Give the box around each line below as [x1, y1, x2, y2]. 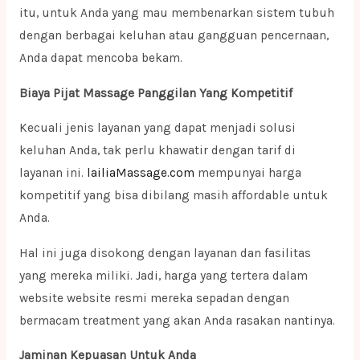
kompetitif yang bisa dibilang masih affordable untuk [18, 188, 328, 203]
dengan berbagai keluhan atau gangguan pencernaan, [18, 28, 329, 43]
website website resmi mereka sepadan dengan [18, 290, 289, 305]
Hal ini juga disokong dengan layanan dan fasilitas [18, 245, 311, 260]
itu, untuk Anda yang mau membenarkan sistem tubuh [18, 6, 334, 21]
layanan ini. [18, 166, 87, 181]
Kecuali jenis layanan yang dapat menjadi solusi [18, 121, 296, 136]
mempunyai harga [194, 166, 301, 181]
